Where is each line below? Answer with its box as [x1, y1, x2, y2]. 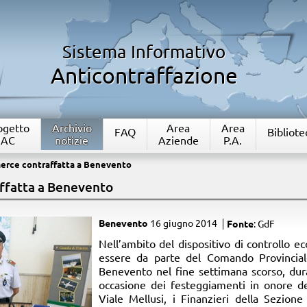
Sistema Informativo [62, 42, 226, 62]
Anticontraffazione [50, 63, 238, 88]
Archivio [51, 122, 92, 134]
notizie [55, 134, 89, 147]
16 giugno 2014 [149, 218, 217, 229]
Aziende [158, 134, 199, 147]
